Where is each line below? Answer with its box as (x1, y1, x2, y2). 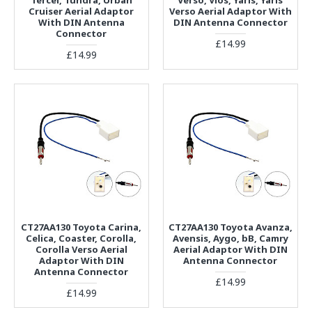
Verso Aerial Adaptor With (169, 4, 292, 17)
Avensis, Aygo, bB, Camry (172, 231, 288, 244)
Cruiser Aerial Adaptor (29, 4, 134, 17)
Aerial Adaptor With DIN (173, 242, 288, 256)
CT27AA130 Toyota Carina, (21, 220, 142, 233)
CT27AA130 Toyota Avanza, (168, 220, 292, 233)
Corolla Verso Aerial (35, 242, 127, 256)
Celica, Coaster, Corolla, (26, 231, 137, 244)
